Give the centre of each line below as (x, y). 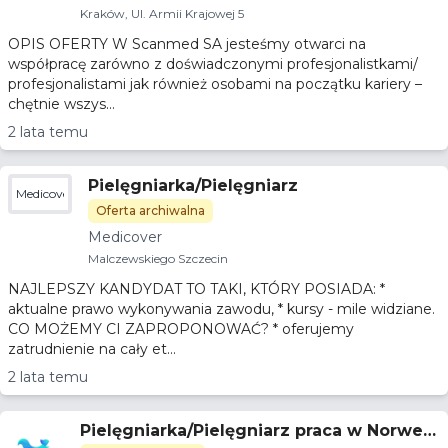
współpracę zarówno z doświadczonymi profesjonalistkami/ (213, 64)
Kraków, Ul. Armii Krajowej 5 (162, 13)
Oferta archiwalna (150, 210)
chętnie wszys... (61, 104)
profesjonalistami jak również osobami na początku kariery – (215, 84)
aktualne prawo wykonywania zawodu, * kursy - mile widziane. (143, 309)
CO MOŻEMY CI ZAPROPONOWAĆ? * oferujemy (140, 329)
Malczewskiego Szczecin (158, 258)
